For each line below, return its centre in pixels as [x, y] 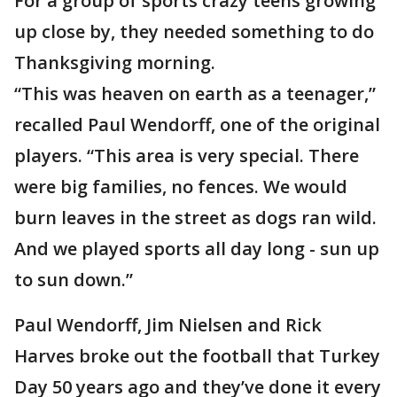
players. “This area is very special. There [187, 156]
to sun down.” [74, 280]
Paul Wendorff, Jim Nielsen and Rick [168, 325]
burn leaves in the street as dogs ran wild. [195, 218]
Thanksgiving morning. [115, 62]
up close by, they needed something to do [194, 31]
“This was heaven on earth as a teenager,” [195, 93]
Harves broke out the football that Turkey [197, 356]
